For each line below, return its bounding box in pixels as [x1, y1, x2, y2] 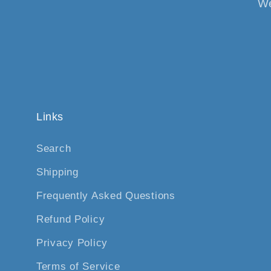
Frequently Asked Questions [36, 190, 175, 202]
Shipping [36, 166, 79, 178]
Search [36, 143, 71, 155]
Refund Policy [36, 214, 105, 226]
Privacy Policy [36, 237, 108, 249]
